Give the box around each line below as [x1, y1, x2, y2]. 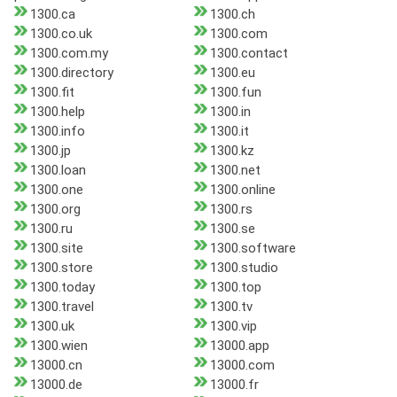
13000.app [209, 338, 269, 354]
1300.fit [30, 84, 74, 101]
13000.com [209, 357, 275, 374]
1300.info [30, 123, 85, 140]
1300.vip [209, 318, 257, 335]
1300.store [30, 260, 93, 276]
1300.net [209, 162, 261, 179]
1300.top [209, 279, 261, 296]
